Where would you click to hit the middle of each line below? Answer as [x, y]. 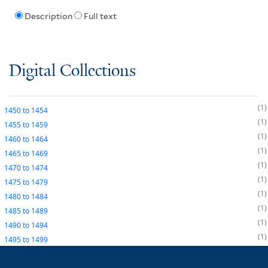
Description [48, 16]
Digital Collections [72, 71]
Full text [100, 16]
